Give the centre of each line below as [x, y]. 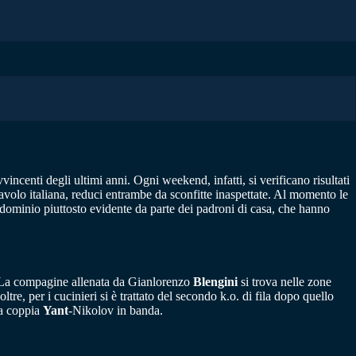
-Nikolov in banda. [116, 311]
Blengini [215, 282]
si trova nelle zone [284, 282]
